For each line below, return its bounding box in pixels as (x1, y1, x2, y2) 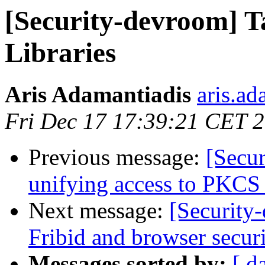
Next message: (28, 198, 169, 224)
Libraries (5, 37, 116, 68)
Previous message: (28, 144, 206, 170)
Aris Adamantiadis (5, 82, 191, 108)
